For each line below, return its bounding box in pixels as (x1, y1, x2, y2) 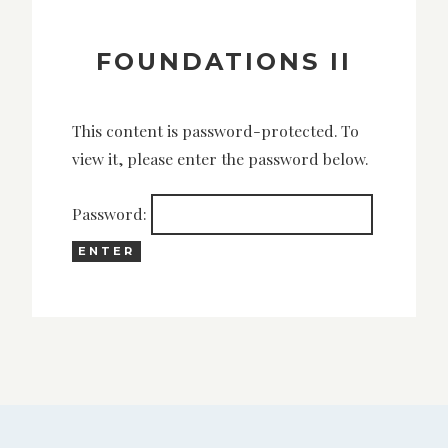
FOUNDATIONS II (96, 46, 352, 76)
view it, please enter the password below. (72, 148, 368, 170)
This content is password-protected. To (72, 120, 359, 142)
